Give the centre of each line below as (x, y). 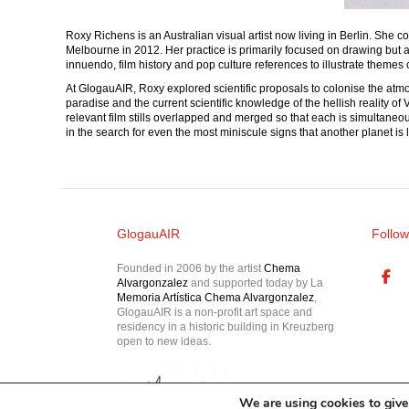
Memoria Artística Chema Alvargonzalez (215, 297)
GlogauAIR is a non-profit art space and (214, 312)
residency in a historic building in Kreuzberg (225, 326)
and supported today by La (257, 283)
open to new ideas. (163, 341)
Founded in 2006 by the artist (189, 268)
